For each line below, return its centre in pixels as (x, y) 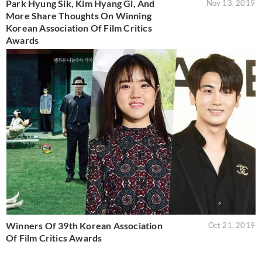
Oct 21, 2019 (231, 225)
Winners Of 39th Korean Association (84, 226)
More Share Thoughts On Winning (79, 15)
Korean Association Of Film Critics (79, 27)
